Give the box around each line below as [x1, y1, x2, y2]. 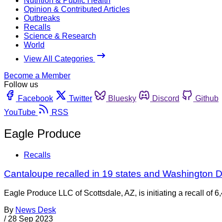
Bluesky [108, 94, 136, 103]
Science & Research [24, 31, 96, 40]
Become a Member [4, 71, 70, 80]
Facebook [18, 94, 53, 103]
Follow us [4, 80, 38, 89]
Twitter [69, 94, 92, 103]
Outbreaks [24, 13, 60, 22]
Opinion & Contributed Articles [24, 4, 130, 13]
